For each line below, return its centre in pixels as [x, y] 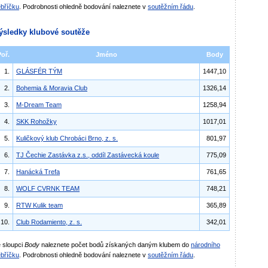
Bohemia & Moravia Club [52, 88]
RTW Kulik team [39, 205]
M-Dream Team [39, 105]
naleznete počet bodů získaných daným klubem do [115, 245]
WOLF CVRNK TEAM [48, 188]
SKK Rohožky [36, 121]
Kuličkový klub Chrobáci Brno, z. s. [67, 138]
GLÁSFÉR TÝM [39, 71]
